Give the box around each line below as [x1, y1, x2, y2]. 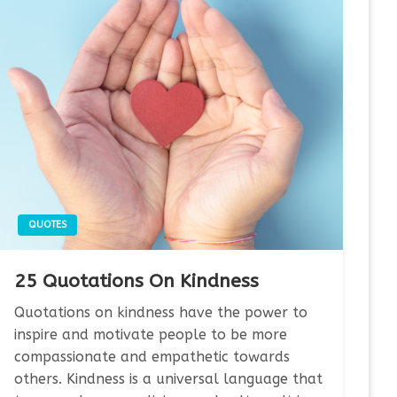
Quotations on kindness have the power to [13, 303, 307, 321]
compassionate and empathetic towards [13, 347, 290, 365]
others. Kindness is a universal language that [13, 370, 323, 387]
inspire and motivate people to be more [13, 325, 287, 343]
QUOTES [27, 218, 66, 230]
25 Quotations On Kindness [13, 269, 259, 292]
